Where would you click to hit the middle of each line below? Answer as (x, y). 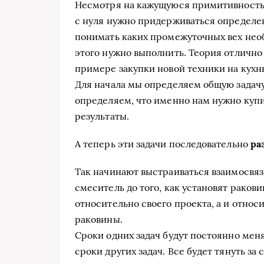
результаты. (102, 116)
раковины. (99, 220)
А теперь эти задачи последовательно (163, 144)
